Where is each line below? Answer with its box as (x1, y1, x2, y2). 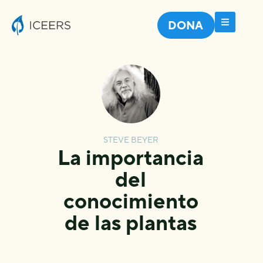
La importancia (58, 145, 204, 170)
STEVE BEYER (103, 134, 159, 144)
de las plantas (65, 210, 197, 235)
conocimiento (63, 188, 198, 213)
